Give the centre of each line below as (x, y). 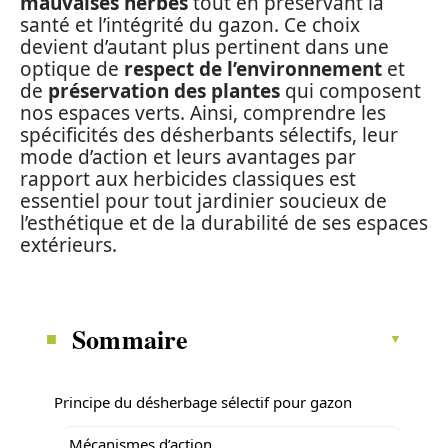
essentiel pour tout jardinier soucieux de (203, 201)
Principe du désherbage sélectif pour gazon (203, 401)
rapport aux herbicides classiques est (188, 179)
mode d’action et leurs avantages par (188, 157)
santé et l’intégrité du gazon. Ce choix (190, 25)
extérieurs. (68, 245)
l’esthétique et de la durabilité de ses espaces (224, 223)
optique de (72, 69)
